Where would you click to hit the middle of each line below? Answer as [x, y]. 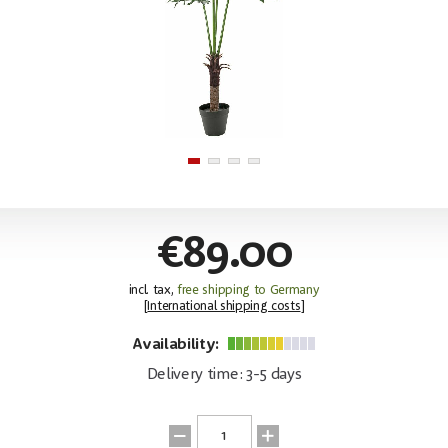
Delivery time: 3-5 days [224, 374]
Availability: [177, 344]
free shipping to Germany [248, 290]
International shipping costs [224, 306]
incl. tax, [153, 290]
